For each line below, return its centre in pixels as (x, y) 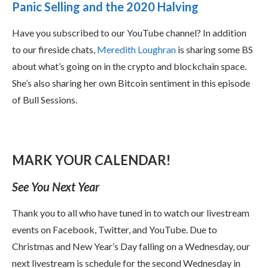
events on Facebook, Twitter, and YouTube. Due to (115, 229)
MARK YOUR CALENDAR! (91, 160)
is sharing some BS (214, 49)
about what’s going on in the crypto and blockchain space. (129, 66)
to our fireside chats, (54, 49)
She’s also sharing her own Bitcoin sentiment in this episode (131, 83)
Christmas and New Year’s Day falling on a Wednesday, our (131, 246)
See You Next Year (56, 186)
